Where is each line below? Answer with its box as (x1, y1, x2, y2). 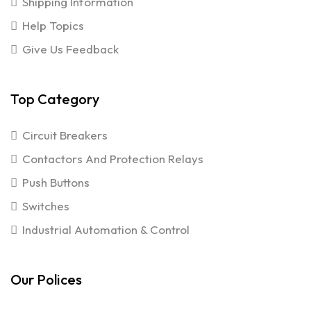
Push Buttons (22, 174, 90, 190)
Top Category (10, 90, 99, 108)
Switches (22, 198, 69, 213)
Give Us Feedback (22, 41, 119, 56)
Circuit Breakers (22, 127, 108, 142)
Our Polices (10, 270, 82, 288)
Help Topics (22, 17, 84, 33)
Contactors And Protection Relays (22, 151, 203, 166)
